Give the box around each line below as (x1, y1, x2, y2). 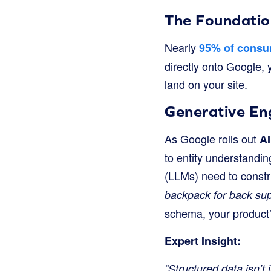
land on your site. (165, 76, 247, 92)
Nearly (165, 39, 196, 55)
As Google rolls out (165, 130, 260, 146)
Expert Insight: (165, 232, 241, 249)
